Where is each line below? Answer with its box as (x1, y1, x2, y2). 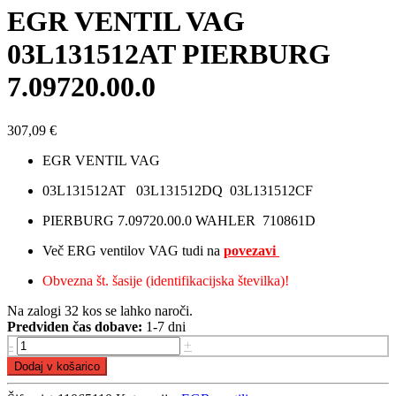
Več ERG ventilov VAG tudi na (42, 242, 224, 258)
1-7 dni (142, 318, 186, 334)
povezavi (224, 242, 279, 258)
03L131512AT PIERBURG (7, 38, 331, 71)
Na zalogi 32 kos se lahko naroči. (7, 302, 193, 318)
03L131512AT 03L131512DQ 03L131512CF (42, 182, 313, 198)
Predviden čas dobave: (7, 318, 142, 334)
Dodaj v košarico (14, 359, 100, 373)
